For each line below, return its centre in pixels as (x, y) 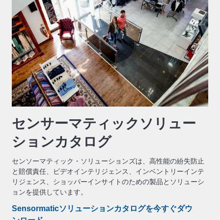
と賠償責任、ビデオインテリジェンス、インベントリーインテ (108, 171)
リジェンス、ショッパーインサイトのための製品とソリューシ (108, 181)
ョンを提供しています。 (50, 192)
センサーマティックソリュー (104, 123)
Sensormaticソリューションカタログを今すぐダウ (102, 208)
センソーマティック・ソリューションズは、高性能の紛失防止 (108, 161)
